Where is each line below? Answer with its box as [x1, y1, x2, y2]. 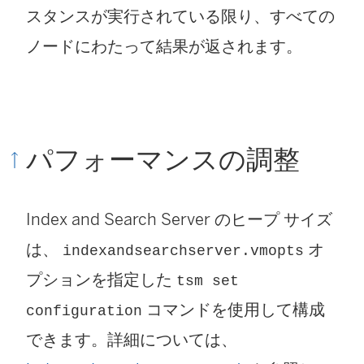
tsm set [176, 273, 239, 290]
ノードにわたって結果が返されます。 [26, 37, 302, 57]
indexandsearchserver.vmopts [63, 243, 304, 260]
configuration [26, 303, 142, 320]
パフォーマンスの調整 [26, 144, 300, 176]
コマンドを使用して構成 [142, 300, 325, 320]
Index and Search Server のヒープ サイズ [26, 210, 332, 230]
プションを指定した [26, 270, 176, 290]
